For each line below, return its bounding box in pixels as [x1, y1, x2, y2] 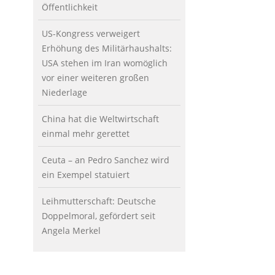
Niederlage [41, 86, 87, 98]
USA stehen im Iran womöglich [41, 56, 168, 69]
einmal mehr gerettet [41, 127, 130, 139]
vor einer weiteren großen [41, 71, 149, 83]
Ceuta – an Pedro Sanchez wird [41, 153, 169, 166]
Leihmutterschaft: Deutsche [41, 195, 156, 207]
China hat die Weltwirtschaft [41, 112, 159, 125]
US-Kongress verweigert [41, 27, 140, 39]
